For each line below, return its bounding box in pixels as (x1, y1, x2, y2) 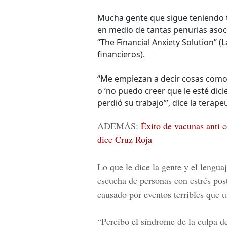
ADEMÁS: (97, 120, 141, 132)
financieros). (97, 49, 145, 60)
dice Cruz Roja (97, 133, 152, 145)
